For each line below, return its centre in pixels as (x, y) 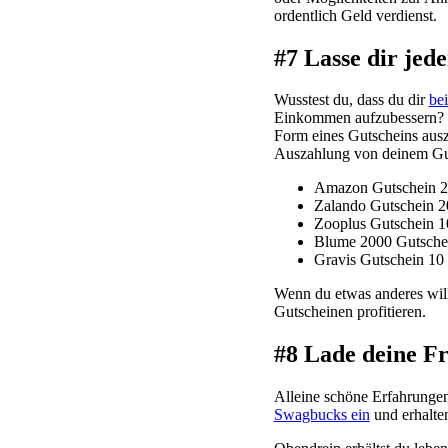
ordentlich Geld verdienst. (355, 15)
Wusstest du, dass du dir (351, 100)
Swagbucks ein (321, 415)
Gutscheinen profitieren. (349, 312)
